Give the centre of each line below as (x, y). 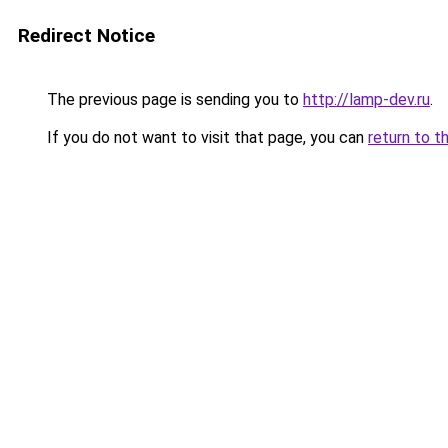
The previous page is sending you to (173, 99)
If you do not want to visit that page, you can (205, 137)
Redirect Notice (86, 35)
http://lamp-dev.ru (366, 99)
